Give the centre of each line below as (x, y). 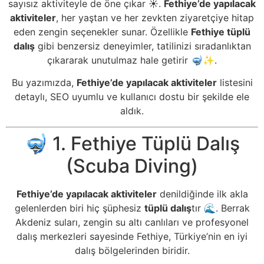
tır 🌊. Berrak (220, 208)
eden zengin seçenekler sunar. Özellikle (102, 32)
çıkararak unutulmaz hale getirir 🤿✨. (132, 60)
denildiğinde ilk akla (202, 194)
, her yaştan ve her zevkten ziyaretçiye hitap (155, 18)
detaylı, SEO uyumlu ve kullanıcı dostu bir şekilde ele (132, 97)
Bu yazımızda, (44, 83)
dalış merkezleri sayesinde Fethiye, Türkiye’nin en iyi (132, 236)
